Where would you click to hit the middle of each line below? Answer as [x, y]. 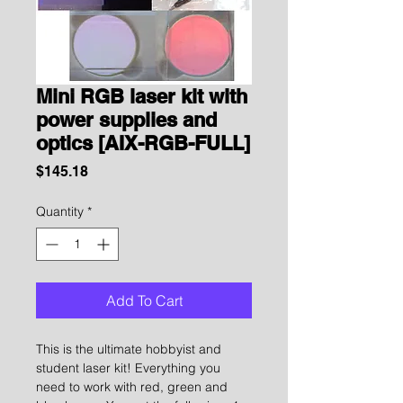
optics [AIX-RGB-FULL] [143, 143]
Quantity [60, 211]
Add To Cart [144, 300]
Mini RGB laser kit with [142, 96]
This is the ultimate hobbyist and [129, 349]
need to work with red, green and [132, 386]
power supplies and [126, 119]
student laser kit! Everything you [128, 367]
